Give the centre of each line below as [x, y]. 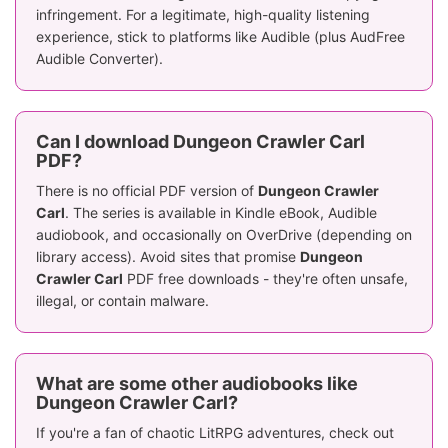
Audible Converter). [99, 59]
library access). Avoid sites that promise [168, 257]
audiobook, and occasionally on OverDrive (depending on [224, 235]
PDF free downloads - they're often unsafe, [265, 279]
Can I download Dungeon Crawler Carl [200, 142]
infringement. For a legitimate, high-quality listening [203, 15]
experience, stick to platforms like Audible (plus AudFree [220, 37]
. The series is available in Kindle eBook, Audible [221, 213]
